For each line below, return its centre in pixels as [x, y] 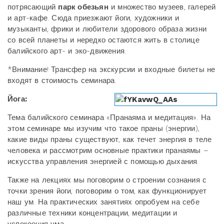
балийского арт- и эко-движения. [67, 51]
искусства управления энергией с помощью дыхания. [103, 161]
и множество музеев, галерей [162, 7]
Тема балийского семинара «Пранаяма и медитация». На [109, 117]
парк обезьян [83, 7]
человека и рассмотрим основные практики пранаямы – [108, 150]
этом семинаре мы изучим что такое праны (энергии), [103, 128]
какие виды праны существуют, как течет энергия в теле [110, 139]
